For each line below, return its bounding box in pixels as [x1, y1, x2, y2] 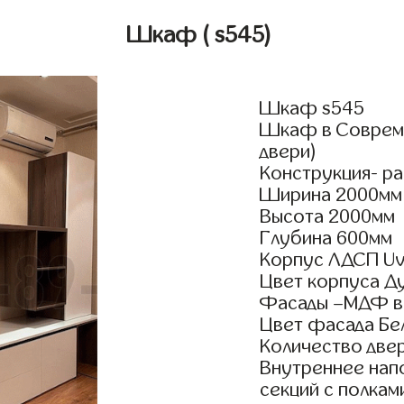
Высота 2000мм [260, 207, 396, 227]
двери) [260, 142, 318, 162]
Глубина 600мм [260, 228, 393, 249]
